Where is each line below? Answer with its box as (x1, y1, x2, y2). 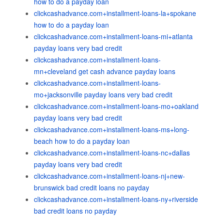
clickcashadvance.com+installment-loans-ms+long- (34, 124, 189, 134)
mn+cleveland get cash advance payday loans (34, 66, 175, 76)
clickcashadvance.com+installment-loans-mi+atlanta (34, 31, 193, 41)
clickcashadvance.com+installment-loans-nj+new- (34, 171, 185, 181)
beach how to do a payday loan (34, 136, 130, 146)
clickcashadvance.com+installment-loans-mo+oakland (34, 101, 199, 111)
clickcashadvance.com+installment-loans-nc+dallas (34, 148, 190, 157)
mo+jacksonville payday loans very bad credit (34, 90, 172, 99)
